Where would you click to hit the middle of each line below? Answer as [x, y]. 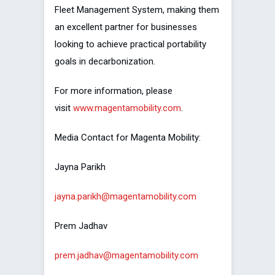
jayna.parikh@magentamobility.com [126, 197]
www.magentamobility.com [127, 108]
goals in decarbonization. [105, 62]
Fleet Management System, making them [137, 10]
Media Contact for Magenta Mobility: [128, 138]
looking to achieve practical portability [130, 45]
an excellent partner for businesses [126, 27]
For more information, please [114, 91]
